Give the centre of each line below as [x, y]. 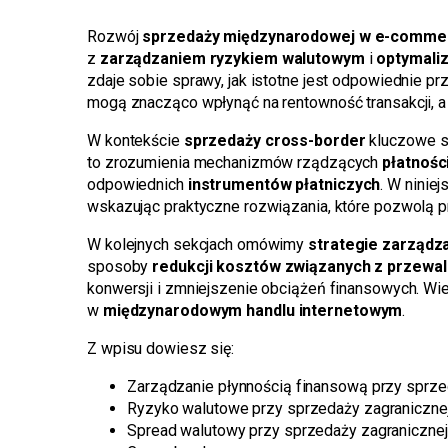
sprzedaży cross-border [274, 140]
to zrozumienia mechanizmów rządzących [235, 162]
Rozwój [115, 36]
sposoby [120, 266]
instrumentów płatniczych [284, 184]
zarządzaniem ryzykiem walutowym [232, 58]
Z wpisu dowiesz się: [160, 348]
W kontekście [135, 140]
